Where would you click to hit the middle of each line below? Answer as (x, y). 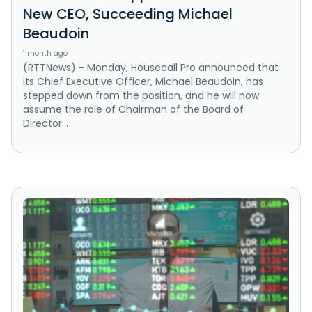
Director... (46, 124)
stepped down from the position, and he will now (141, 96)
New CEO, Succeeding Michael (128, 14)
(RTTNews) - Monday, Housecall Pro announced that (151, 68)
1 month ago (45, 54)
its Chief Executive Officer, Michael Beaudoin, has (143, 82)
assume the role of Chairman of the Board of (133, 110)
